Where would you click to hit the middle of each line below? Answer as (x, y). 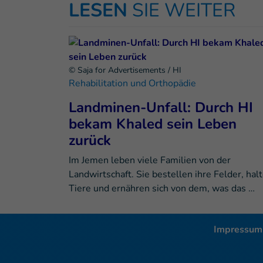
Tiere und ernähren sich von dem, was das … (162, 189)
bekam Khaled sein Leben (153, 124)
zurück (90, 141)
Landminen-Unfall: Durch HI (161, 108)
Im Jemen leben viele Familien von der (150, 161)
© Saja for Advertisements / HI (125, 70)
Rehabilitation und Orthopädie (132, 84)
